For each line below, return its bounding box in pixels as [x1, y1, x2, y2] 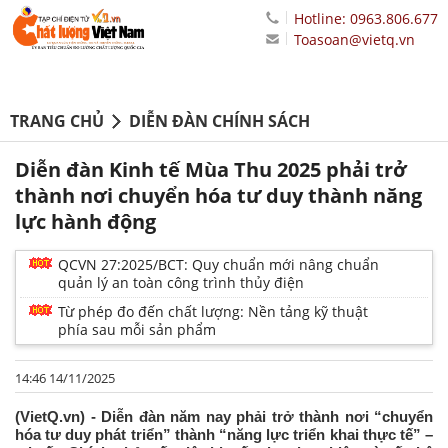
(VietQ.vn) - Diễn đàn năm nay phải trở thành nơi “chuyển [15, 408, 433, 426]
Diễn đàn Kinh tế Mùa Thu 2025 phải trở [15, 156, 407, 184]
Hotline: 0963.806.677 [294, 9, 438, 28]
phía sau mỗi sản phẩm [58, 320, 216, 340]
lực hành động [15, 208, 156, 236]
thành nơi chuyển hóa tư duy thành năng [15, 182, 422, 210]
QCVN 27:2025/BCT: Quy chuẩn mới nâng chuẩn [58, 255, 379, 275]
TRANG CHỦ [10, 110, 104, 133]
